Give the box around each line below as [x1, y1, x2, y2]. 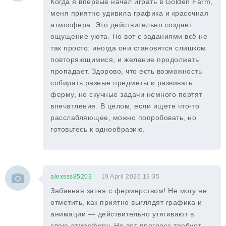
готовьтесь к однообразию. [50, 125, 145, 133]
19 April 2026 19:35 [101, 173, 159, 180]
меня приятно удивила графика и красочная [50, 9, 208, 17]
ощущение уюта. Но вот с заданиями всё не [50, 32, 207, 40]
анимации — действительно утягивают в [50, 210, 194, 218]
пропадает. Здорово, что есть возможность [50, 67, 202, 75]
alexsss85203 [50, 173, 92, 180]
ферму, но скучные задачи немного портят [50, 90, 202, 98]
